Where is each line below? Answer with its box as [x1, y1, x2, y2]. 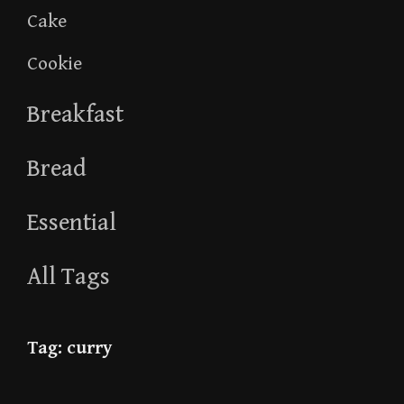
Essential [27, 208, 116, 238]
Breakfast [27, 100, 124, 130]
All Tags [27, 262, 110, 292]
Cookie [27, 52, 82, 76]
